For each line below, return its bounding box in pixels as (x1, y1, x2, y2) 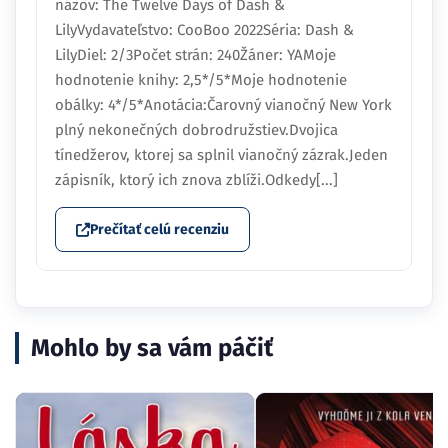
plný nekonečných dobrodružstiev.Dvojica (55, 121, 338, 140)
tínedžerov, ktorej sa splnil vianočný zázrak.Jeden (55, 146, 388, 165)
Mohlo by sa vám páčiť (31, 334, 273, 363)
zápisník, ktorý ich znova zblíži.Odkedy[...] (55, 171, 338, 190)
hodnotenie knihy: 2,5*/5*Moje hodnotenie (55, 71, 347, 90)
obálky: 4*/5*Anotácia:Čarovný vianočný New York (55, 96, 392, 115)
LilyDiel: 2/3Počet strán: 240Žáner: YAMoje (55, 46, 336, 65)
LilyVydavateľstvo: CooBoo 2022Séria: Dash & (55, 21, 354, 40)
